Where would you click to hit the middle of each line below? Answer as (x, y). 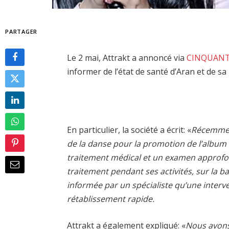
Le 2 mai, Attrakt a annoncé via (127, 58)
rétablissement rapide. (111, 199)
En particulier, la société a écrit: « (129, 130)
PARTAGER (21, 31)
